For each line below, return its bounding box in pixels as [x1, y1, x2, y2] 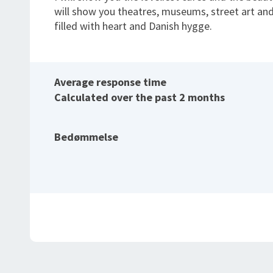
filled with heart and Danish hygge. [54, 19, 212, 33]
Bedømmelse [54, 130, 118, 144]
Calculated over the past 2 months [54, 90, 225, 104]
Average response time [54, 75, 166, 89]
